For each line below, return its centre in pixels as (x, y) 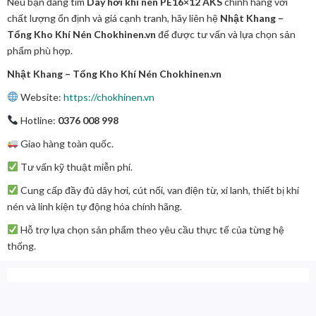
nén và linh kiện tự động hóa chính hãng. (95, 206)
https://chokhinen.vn (109, 97)
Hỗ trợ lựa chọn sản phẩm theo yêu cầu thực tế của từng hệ (151, 229)
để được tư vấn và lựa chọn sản (226, 34)
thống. (22, 245)
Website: (41, 97)
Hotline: (38, 120)
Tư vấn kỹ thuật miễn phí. (75, 166)
